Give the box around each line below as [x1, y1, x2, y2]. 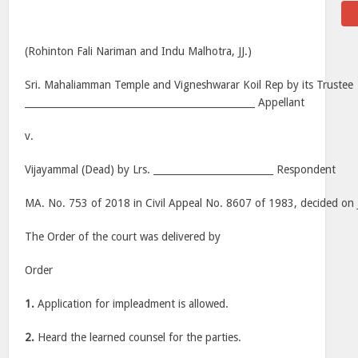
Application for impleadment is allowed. [34, 297, 229, 310]
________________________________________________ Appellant [25, 96, 305, 109]
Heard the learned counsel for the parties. [34, 331, 242, 344]
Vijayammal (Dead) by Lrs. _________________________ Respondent [25, 163, 336, 176]
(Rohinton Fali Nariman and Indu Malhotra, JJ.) [25, 45, 253, 58]
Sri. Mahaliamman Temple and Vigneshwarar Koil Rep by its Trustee [25, 78, 354, 91]
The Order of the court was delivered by [25, 230, 221, 243]
